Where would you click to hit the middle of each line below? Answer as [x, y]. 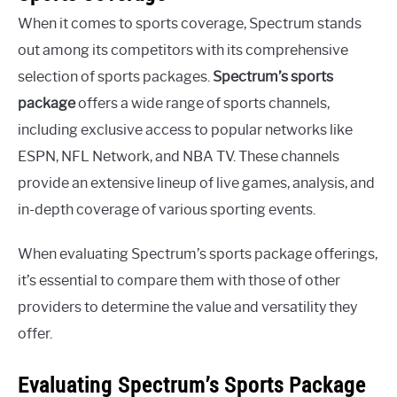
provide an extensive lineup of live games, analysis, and [196, 183]
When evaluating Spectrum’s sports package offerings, [198, 254]
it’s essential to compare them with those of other [179, 281]
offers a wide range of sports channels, [202, 104]
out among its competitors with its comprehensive [183, 51]
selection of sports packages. [115, 77]
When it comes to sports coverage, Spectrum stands [190, 24]
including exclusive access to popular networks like [185, 130]
